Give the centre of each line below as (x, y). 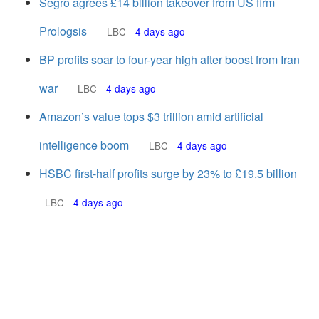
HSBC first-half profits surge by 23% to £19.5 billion (168, 173)
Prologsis (63, 31)
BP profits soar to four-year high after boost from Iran (169, 59)
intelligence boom (84, 145)
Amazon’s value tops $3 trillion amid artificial (151, 116)
